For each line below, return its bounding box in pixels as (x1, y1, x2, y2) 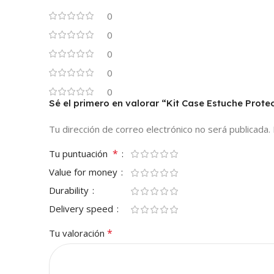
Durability (49, 183, 91, 196)
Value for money (49, 165, 120, 178)
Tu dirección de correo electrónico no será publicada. (49, 122, 270, 135)
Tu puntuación (49, 147, 113, 160)
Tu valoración (49, 226, 107, 239)
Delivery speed (49, 202, 116, 215)
